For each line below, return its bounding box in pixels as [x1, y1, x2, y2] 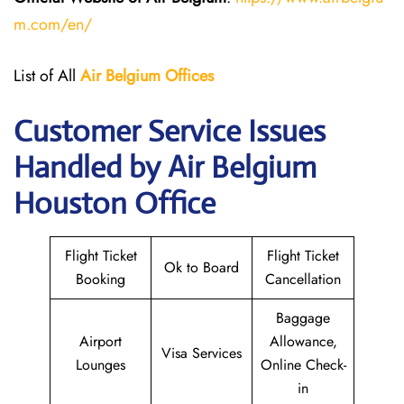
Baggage [276, 308, 330, 328]
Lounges [76, 354, 125, 375]
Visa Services [161, 343, 242, 363]
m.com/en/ [14, 13, 92, 36]
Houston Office [14, 185, 216, 222]
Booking [76, 269, 125, 289]
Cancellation [265, 269, 341, 289]
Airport [79, 331, 122, 352]
